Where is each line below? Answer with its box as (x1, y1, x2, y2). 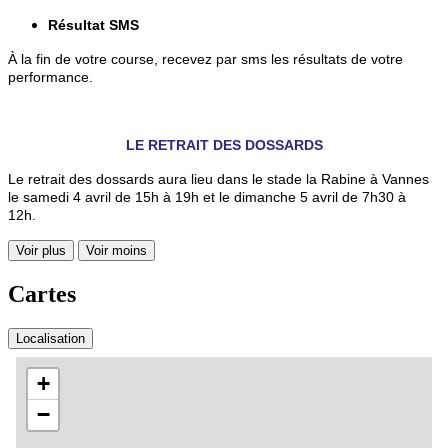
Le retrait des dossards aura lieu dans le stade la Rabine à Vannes (8, 170, 429, 187)
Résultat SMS (48, 16, 139, 33)
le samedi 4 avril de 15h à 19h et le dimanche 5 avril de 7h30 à (8, 188, 406, 205)
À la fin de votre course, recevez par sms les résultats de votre (8, 50, 403, 67)
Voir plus (16, 242, 66, 258)
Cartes (8, 280, 76, 307)
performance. (8, 68, 97, 85)
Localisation (16, 330, 85, 346)
